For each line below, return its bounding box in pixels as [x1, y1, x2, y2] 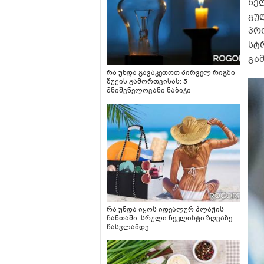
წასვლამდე [107, 222, 148, 232]
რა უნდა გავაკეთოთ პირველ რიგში [107, 67, 235, 77]
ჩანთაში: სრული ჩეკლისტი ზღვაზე [107, 213, 232, 223]
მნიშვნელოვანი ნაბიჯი [107, 85, 191, 95]
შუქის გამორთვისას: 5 [107, 76, 187, 86]
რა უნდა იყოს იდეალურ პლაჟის [107, 204, 224, 214]
